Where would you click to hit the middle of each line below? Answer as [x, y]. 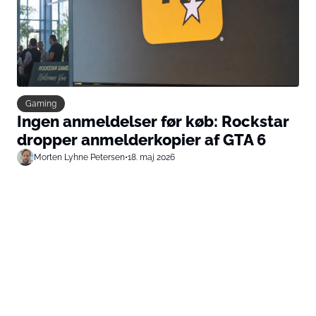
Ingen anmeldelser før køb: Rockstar [153, 121]
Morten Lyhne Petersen [79, 157]
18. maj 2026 [151, 157]
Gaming [41, 103]
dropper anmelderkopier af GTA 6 [141, 139]
